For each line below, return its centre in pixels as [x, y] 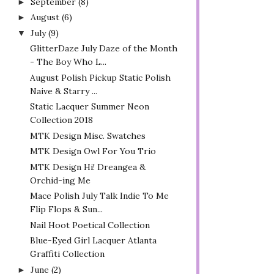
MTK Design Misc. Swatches [87, 135]
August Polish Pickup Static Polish [100, 77]
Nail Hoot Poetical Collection [90, 225]
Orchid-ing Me [60, 180]
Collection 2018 [61, 120]
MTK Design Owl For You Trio [93, 151]
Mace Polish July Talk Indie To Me [99, 196]
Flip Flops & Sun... [66, 209]
